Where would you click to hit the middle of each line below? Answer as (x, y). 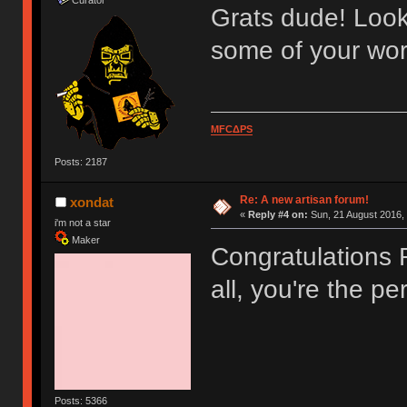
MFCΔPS (231, 129)
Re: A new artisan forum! (304, 199)
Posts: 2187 (81, 161)
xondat (91, 202)
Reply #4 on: (278, 214)
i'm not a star (83, 222)
